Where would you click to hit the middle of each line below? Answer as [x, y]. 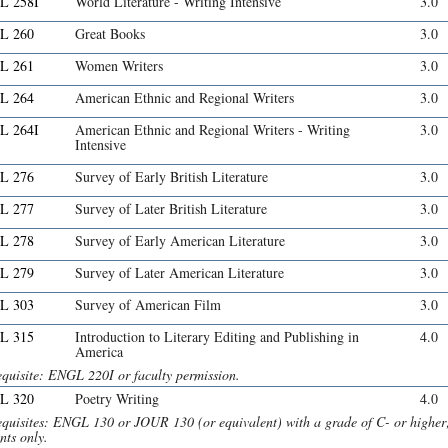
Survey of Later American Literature [179, 273]
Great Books [110, 34]
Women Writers [119, 66]
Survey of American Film [148, 305]
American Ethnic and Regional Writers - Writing [212, 130]
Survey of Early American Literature [180, 241]
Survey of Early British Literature [171, 177]
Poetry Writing [117, 399]
